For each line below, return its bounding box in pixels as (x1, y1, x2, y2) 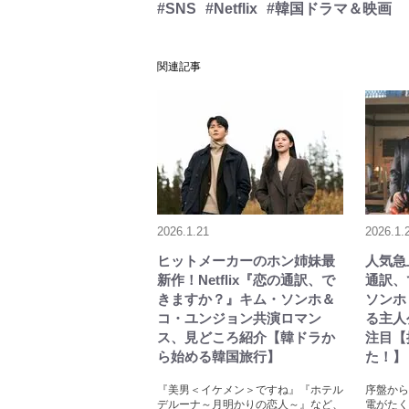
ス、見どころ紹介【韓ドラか (157, 330, 335, 345)
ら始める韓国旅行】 (157, 349, 280, 364)
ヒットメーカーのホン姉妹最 (157, 253, 335, 268)
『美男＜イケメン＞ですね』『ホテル (157, 383, 343, 396)
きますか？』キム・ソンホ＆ (157, 291, 335, 307)
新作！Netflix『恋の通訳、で (157, 272, 335, 288)
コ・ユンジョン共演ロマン (157, 310, 321, 326)
